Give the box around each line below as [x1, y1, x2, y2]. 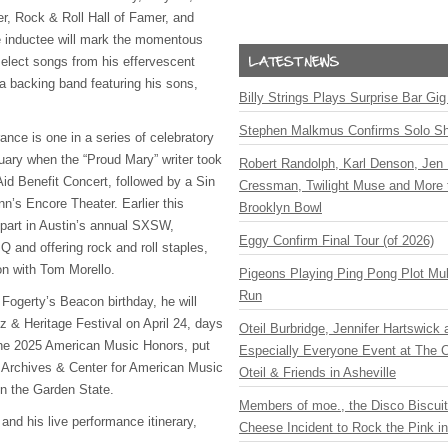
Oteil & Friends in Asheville [239, 365, 396, 380]
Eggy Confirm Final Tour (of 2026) [239, 233, 434, 248]
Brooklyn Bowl [239, 200, 322, 215]
